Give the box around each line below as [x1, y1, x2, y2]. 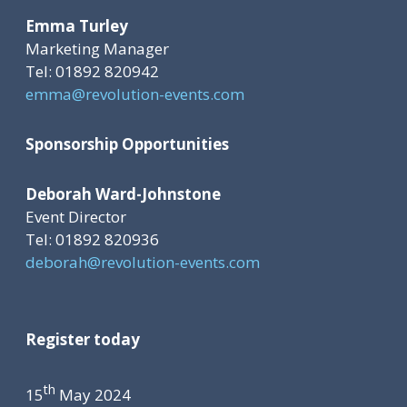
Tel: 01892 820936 [25, 228, 159, 250]
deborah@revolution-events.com [25, 251, 260, 273]
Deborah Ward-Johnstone [25, 183, 221, 204]
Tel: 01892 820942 [25, 60, 159, 82]
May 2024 [55, 383, 131, 405]
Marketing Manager [25, 37, 169, 59]
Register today [25, 328, 140, 350]
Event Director [25, 205, 126, 227]
